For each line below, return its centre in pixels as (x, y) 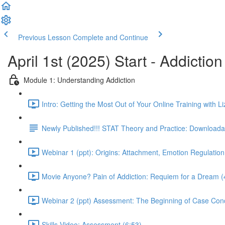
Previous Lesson (44, 37)
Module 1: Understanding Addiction (79, 80)
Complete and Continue (110, 37)
